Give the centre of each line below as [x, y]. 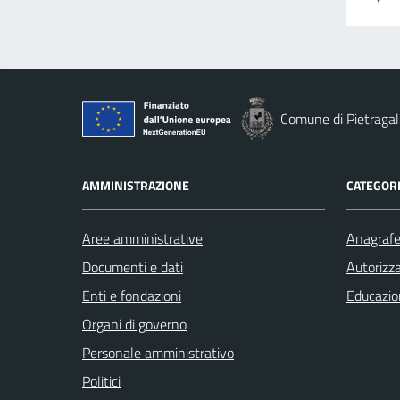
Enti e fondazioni [132, 296]
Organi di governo [134, 324]
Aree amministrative [142, 238]
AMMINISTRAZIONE [136, 185]
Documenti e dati [133, 267]
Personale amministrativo [158, 353]
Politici [101, 381]
